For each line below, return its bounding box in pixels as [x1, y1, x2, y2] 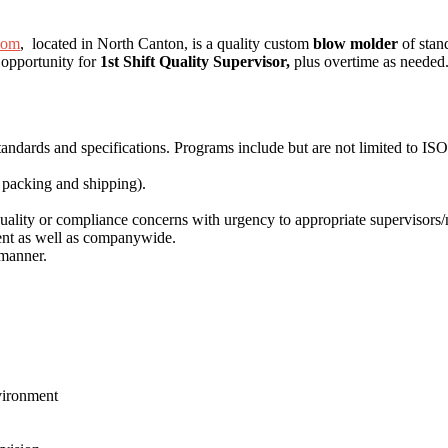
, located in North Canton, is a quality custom [20, 34, 313, 52]
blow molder [313, 34, 398, 52]
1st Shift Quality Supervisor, [96, 52, 294, 70]
